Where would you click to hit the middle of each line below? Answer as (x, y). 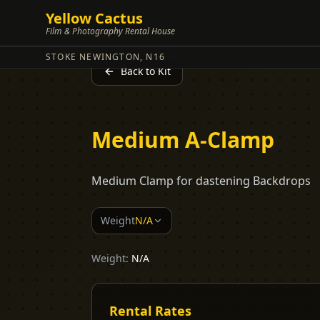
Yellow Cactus (94, 18)
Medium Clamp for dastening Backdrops (201, 181)
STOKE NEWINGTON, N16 (105, 57)
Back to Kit (146, 71)
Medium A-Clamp (183, 140)
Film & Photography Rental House (110, 31)
